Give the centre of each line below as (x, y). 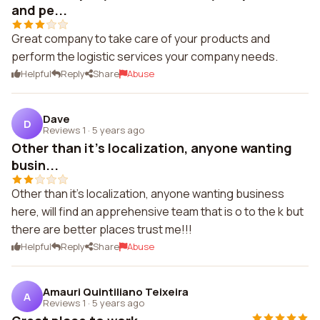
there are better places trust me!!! (102, 229)
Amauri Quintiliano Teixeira (116, 291)
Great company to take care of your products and (141, 39)
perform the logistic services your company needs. (145, 56)
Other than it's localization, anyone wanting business (148, 194)
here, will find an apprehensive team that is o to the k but (157, 211)
